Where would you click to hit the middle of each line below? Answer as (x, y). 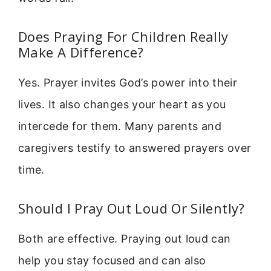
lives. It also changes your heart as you (122, 105)
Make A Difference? (81, 52)
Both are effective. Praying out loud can (125, 239)
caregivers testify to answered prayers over (135, 148)
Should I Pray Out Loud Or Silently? (132, 208)
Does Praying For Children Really (123, 37)
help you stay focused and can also (112, 261)
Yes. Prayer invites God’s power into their (128, 83)
